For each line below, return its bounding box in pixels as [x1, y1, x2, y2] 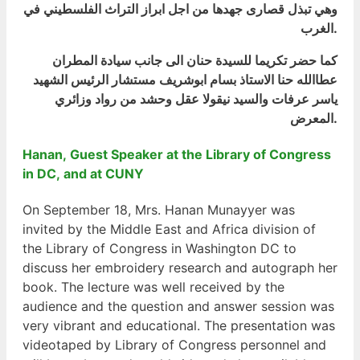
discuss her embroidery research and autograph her [22, 260, 337, 276]
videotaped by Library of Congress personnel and [22, 337, 326, 354]
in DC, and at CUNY [22, 166, 144, 182]
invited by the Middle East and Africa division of [22, 221, 316, 238]
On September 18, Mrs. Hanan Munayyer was [22, 202, 295, 219]
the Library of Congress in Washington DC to [22, 240, 297, 257]
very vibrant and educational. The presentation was [22, 317, 335, 334]
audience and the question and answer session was [22, 298, 334, 315]
